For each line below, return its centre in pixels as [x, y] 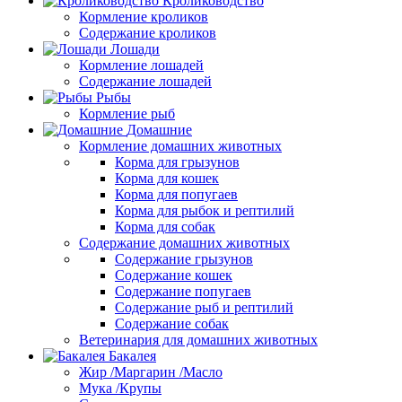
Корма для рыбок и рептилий [205, 210]
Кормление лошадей [141, 65]
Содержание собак [172, 323]
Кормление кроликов [144, 17]
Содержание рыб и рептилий [204, 307]
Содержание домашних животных [184, 243]
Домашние [159, 130]
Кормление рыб [127, 114]
